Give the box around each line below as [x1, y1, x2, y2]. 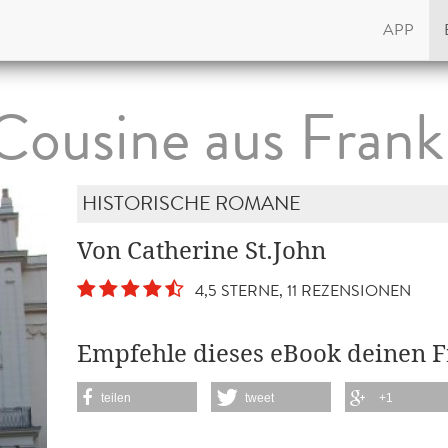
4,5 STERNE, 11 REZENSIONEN [187, 279, 412, 302]
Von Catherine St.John [77, 236, 327, 266]
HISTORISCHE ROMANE [82, 189, 302, 218]
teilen [101, 390, 132, 405]
